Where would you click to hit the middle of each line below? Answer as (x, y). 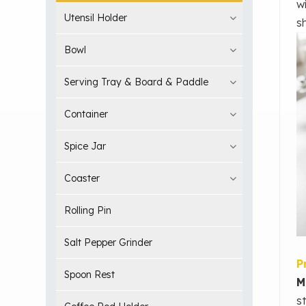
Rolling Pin (88, 210)
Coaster (82, 178)
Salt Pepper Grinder (109, 242)
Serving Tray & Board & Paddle (137, 82)
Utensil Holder (96, 17)
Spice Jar (85, 146)
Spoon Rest (90, 274)
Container (86, 114)
